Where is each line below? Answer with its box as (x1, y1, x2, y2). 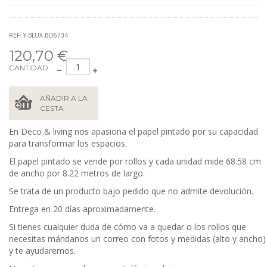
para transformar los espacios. (9, 137, 127, 149)
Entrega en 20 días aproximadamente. (9, 203, 156, 215)
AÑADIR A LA (40, 93, 88, 103)
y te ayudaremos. (9, 244, 78, 256)
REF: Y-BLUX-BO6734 (9, 30, 68, 39)
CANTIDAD (9, 63, 48, 72)
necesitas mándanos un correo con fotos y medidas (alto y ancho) (9, 232, 266, 244)
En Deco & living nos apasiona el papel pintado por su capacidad (9, 125, 258, 137)
